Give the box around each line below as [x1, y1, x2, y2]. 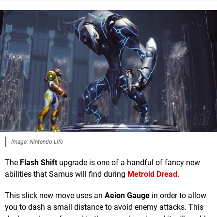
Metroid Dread [127, 170, 177, 179]
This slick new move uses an [5, 191, 105, 201]
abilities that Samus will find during [5, 170, 127, 179]
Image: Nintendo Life [11, 139, 63, 146]
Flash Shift [20, 158, 57, 168]
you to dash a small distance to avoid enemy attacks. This [5, 202, 203, 212]
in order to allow [150, 191, 206, 201]
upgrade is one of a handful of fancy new [57, 158, 200, 168]
